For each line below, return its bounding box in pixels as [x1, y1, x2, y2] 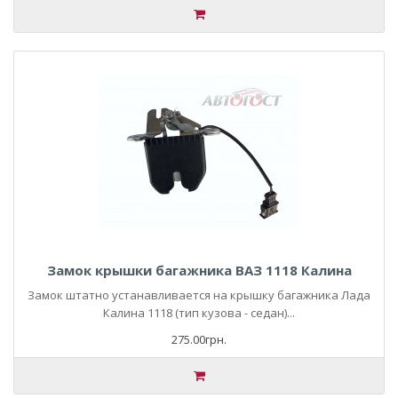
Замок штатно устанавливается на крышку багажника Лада [28, 287, 370, 303]
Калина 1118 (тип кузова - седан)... [103, 305, 295, 321]
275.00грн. [171, 331, 227, 347]
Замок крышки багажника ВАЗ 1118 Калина [46, 261, 352, 279]
